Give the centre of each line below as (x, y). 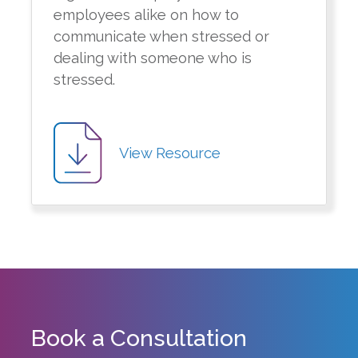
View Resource (170, 153)
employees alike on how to (147, 15)
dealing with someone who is (153, 58)
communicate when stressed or (162, 37)
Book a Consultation (139, 338)
